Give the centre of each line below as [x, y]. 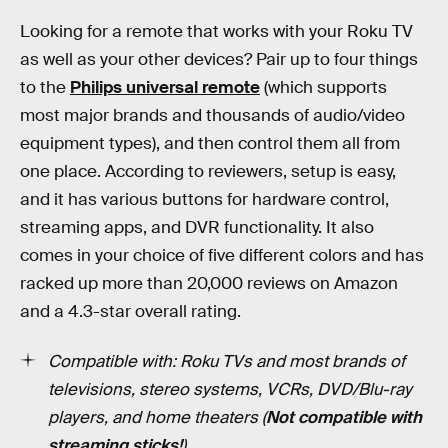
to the [45, 88]
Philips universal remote [165, 88]
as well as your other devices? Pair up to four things [219, 60]
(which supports [323, 88]
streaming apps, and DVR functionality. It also [197, 228]
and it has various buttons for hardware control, [204, 200]
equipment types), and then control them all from [210, 144]
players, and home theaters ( [157, 417]
